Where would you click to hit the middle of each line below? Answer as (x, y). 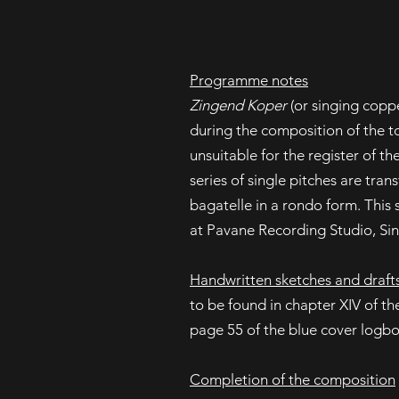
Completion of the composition (293, 379)
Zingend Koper (238, 105)
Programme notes (249, 80)
